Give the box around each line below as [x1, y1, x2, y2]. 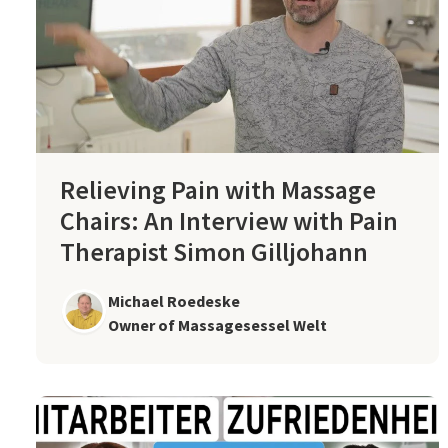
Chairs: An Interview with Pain [60, 203, 398, 237]
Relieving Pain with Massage [60, 172, 376, 206]
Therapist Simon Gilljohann [60, 234, 368, 268]
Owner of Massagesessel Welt [108, 315, 327, 335]
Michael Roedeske [108, 291, 240, 311]
